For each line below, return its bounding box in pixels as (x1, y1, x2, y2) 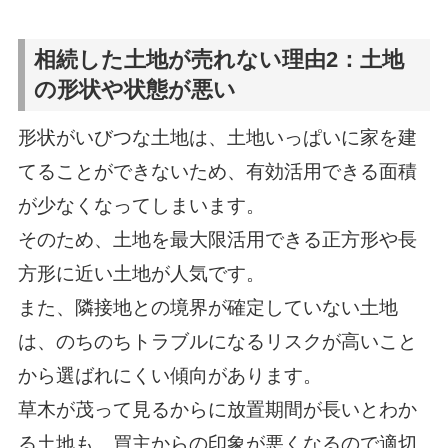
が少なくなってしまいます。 (17, 194, 265, 216)
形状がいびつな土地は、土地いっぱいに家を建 (17, 126, 417, 148)
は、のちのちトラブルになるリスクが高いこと (17, 330, 417, 352)
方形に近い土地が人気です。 (17, 262, 265, 284)
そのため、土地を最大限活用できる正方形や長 (17, 228, 417, 250)
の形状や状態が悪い (34, 78, 237, 103)
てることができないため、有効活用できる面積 (17, 160, 417, 182)
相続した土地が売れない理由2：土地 (34, 48, 405, 73)
